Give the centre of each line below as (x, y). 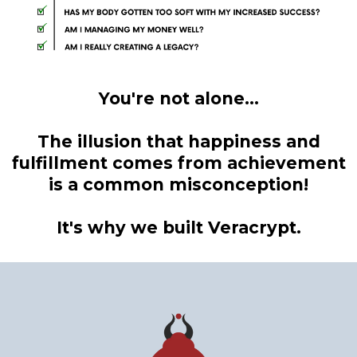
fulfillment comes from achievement (178, 163)
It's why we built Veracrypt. (178, 227)
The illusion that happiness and (178, 141)
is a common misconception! (178, 184)
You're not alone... (178, 98)
